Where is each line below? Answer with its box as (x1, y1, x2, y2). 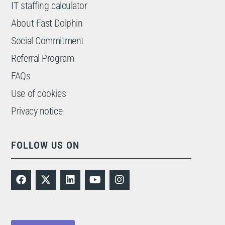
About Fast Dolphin (11, 17, 83, 29)
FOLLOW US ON (11, 139, 80, 152)
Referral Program (11, 52, 74, 64)
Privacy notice (11, 104, 63, 117)
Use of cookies (11, 87, 66, 99)
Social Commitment (11, 34, 84, 47)
